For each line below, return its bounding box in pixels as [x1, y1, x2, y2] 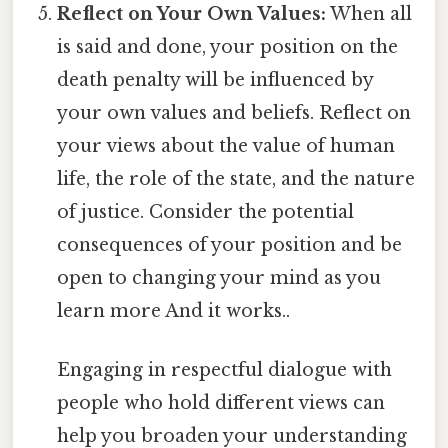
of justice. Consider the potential [57, 200, 355, 223]
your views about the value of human [57, 134, 396, 157]
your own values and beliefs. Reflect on [57, 101, 412, 124]
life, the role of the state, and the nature [57, 167, 416, 190]
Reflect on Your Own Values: [57, 2, 327, 25]
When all [326, 2, 413, 25]
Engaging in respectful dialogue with [57, 359, 393, 382]
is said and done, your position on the [57, 35, 399, 58]
